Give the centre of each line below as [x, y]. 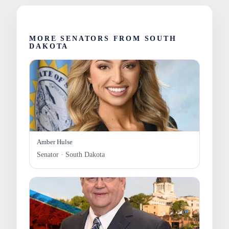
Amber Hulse [55, 142]
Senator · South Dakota [71, 154]
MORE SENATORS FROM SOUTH [103, 38]
